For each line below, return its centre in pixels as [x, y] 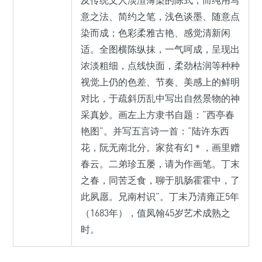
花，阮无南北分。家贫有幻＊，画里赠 [160, 148]
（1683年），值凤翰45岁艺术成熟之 [156, 213]
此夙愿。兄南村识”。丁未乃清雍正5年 [160, 197]
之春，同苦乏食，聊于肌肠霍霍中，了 [160, 180]
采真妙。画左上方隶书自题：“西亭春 [158, 115]
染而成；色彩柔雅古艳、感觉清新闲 [156, 33]
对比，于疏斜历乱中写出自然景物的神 [160, 99]
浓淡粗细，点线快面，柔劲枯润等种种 [160, 66]
